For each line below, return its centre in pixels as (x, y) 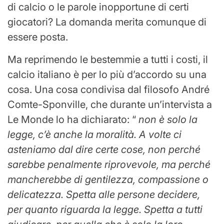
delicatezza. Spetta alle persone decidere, (104, 195)
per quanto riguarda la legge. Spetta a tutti (105, 210)
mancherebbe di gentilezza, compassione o (108, 180)
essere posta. (38, 37)
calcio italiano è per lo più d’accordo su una (107, 75)
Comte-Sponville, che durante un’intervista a (110, 105)
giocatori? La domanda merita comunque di (107, 22)
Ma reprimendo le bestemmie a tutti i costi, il (108, 60)
